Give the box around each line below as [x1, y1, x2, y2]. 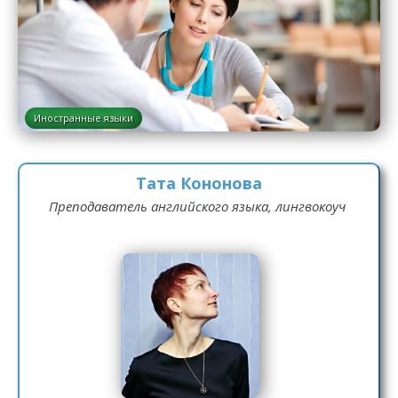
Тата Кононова [136, 172, 262, 194]
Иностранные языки [34, 111, 133, 124]
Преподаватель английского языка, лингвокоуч [48, 197, 346, 215]
